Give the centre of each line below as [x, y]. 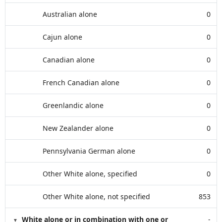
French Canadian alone [81, 83]
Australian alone [70, 14]
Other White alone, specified [90, 174]
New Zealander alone [78, 128]
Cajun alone [62, 37]
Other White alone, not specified [96, 196]
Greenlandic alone [73, 105]
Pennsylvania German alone [89, 151]
